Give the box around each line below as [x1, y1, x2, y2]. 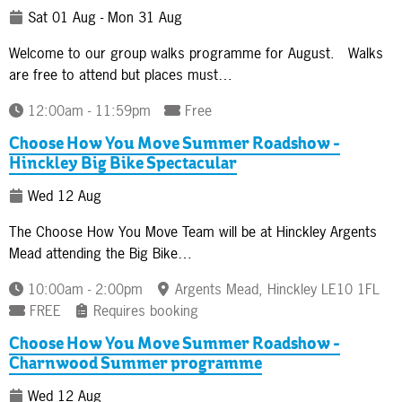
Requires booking [93, 300, 198, 320]
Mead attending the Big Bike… [9, 242, 192, 263]
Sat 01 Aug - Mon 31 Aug [23, 6, 182, 27]
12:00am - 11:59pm [28, 100, 151, 120]
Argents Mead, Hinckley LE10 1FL [175, 278, 380, 299]
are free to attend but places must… [9, 64, 232, 84]
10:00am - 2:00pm [28, 278, 143, 299]
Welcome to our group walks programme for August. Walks [9, 42, 383, 63]
